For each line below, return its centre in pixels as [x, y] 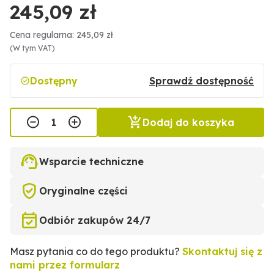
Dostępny [54, 81]
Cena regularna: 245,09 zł [61, 35]
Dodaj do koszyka [188, 122]
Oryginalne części [83, 191]
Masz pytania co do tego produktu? [96, 251]
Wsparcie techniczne [91, 161]
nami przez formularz [65, 265]
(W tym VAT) [32, 48]
